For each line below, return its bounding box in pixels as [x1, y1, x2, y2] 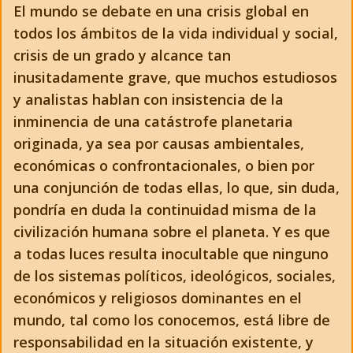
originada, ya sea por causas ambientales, [13, 134, 304, 153]
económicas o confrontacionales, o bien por [13, 156, 314, 175]
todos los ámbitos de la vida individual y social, [13, 24, 338, 43]
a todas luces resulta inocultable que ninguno [13, 244, 329, 263]
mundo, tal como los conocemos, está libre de [13, 310, 330, 329]
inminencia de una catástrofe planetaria [13, 112, 293, 131]
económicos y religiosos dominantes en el [13, 288, 302, 307]
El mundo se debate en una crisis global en [13, 2, 309, 20]
